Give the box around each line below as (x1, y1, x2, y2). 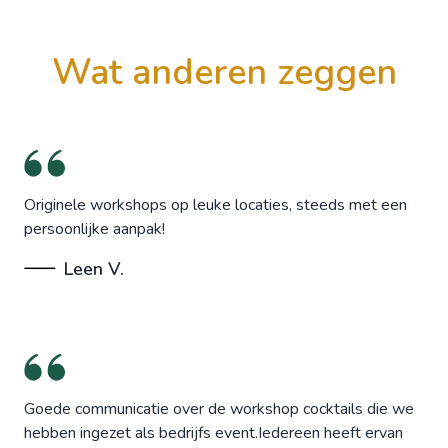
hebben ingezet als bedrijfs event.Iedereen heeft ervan (24, 421, 403, 444)
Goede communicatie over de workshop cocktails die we (24, 397, 414, 420)
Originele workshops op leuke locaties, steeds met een (24, 193, 407, 216)
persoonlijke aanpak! (24, 217, 165, 240)
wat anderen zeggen (89, 47, 397, 97)
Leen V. (64, 256, 124, 281)
